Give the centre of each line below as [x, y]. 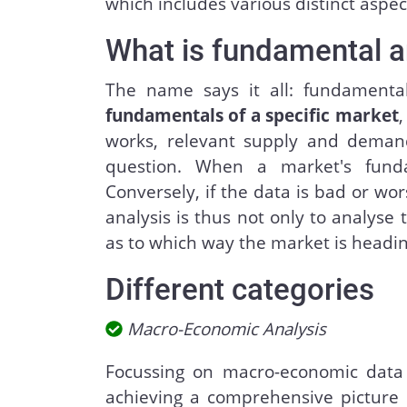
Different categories [240, 289]
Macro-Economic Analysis [226, 329]
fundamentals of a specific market [252, 115]
